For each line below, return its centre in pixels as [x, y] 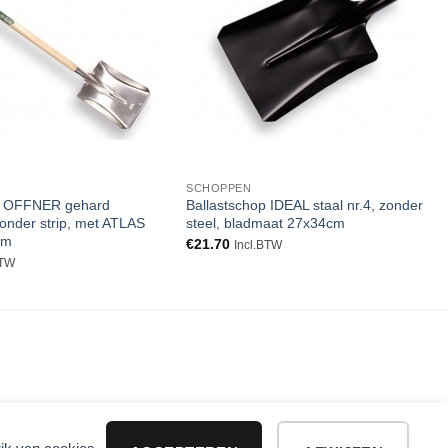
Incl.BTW [257, 244]
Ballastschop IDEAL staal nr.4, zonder [304, 205]
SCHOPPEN [218, 187]
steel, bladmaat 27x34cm [265, 223]
